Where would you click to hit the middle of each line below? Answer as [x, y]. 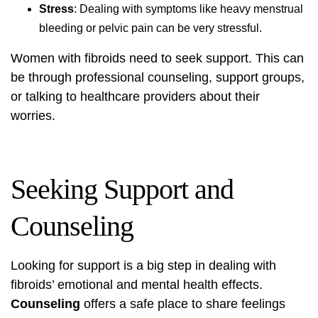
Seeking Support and [122, 189]
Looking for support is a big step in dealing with [143, 265]
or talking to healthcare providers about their [135, 97]
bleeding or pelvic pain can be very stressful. [150, 28]
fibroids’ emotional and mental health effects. [137, 285]
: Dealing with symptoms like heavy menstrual [188, 9]
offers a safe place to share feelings [183, 304]
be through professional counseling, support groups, [158, 77]
